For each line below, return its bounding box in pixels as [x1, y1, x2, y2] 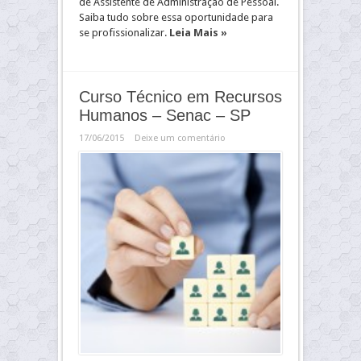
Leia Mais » [169, 27, 227, 39]
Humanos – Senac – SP [79, 106, 251, 124]
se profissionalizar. [79, 27, 169, 39]
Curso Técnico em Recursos [79, 88, 282, 106]
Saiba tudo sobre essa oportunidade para [79, 11, 273, 23]
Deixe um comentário [135, 133, 226, 143]
